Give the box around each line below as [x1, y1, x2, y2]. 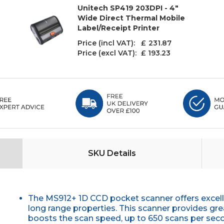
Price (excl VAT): [77, 48, 138, 58]
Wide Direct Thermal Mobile [77, 13, 185, 23]
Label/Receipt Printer [77, 23, 159, 33]
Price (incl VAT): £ [77, 38, 146, 48]
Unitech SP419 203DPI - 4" [77, 3, 178, 13]
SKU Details [88, 148, 136, 158]
